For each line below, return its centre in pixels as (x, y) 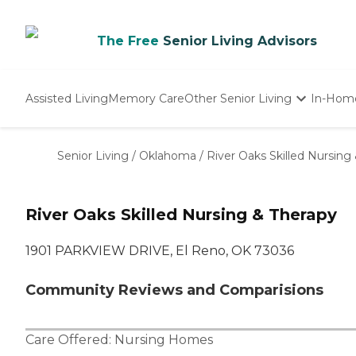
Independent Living (240, 136)
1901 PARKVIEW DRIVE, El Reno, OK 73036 (160, 251)
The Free (128, 41)
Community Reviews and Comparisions (174, 290)
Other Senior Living (238, 98)
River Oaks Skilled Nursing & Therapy (181, 215)
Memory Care (146, 98)
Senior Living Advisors (240, 41)
